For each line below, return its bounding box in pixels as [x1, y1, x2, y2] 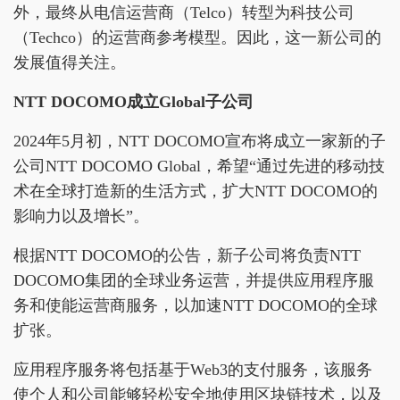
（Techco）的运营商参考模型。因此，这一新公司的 [13, 29, 381, 46]
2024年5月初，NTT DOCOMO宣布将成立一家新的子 [13, 132, 386, 150]
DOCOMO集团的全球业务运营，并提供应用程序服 [13, 271, 374, 289]
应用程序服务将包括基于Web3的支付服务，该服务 [13, 361, 372, 379]
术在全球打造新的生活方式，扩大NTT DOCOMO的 [13, 182, 378, 200]
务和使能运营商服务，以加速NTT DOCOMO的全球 [13, 296, 378, 314]
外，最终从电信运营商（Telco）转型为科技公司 [13, 4, 354, 21]
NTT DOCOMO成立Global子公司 [13, 93, 254, 111]
